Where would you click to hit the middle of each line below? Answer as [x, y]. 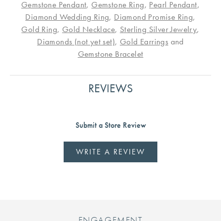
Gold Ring [39, 29]
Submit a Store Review [110, 125]
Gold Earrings [144, 42]
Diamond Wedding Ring [67, 17]
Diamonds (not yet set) [76, 42]
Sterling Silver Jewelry [158, 29]
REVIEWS [110, 88]
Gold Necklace [89, 29]
